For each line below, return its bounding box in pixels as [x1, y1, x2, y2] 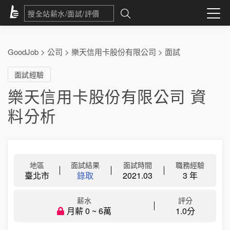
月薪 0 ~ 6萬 [66, 205, 111, 217]
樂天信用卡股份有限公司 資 [8, 85, 207, 107]
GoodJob [8, 46, 39, 57]
